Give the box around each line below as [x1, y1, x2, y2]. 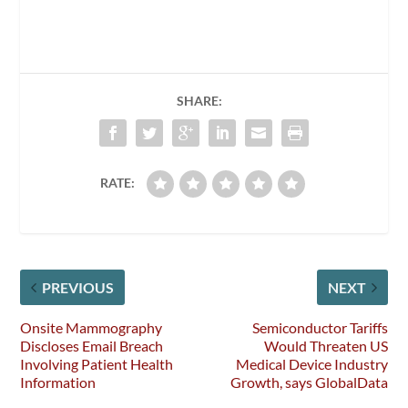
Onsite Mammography [20, 318, 163, 336]
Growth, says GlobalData [229, 372, 388, 391]
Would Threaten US [263, 336, 388, 354]
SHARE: [177, 92, 222, 108]
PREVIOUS [42, 278, 115, 296]
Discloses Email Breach [20, 336, 164, 354]
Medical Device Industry [235, 354, 388, 372]
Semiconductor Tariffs [251, 318, 388, 336]
